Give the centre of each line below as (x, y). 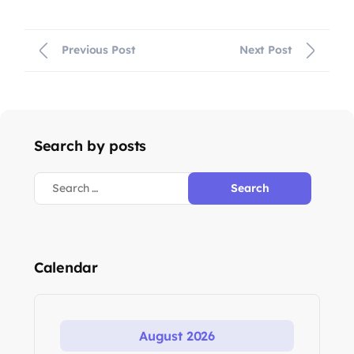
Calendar (66, 267)
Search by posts (90, 145)
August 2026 (177, 335)
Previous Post (99, 50)
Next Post (265, 50)
